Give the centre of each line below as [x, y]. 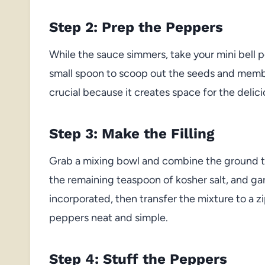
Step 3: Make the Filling [132, 133]
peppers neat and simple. [109, 217]
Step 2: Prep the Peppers [136, 27]
